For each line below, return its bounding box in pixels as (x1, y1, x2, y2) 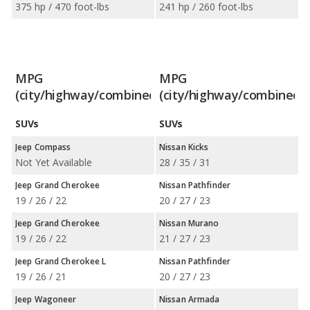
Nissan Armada (159, 293, 220, 305)
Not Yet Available (15, 156, 92, 169)
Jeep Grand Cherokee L (15, 255, 107, 267)
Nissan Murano (159, 217, 219, 229)
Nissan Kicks (159, 141, 209, 153)
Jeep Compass (15, 141, 71, 153)
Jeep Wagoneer (15, 293, 77, 305)
